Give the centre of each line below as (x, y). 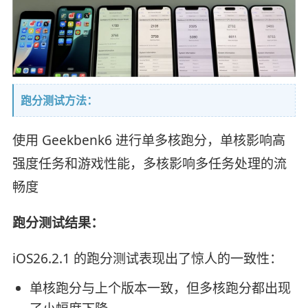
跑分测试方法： (59, 100)
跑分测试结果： (58, 223)
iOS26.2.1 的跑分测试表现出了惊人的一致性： (147, 259)
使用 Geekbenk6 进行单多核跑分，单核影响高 (148, 141)
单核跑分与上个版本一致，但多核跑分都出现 (160, 288)
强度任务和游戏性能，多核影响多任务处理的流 (149, 164)
